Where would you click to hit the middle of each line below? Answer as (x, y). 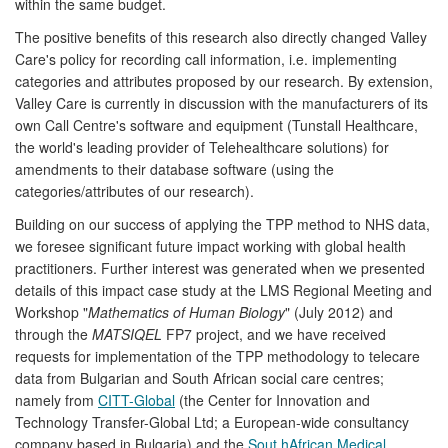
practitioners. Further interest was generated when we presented (220, 267)
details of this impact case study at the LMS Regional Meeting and (223, 289)
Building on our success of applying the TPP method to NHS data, (222, 223)
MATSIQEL (127, 333)
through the (53, 333)
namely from (56, 399)
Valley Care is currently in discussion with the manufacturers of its (221, 102)
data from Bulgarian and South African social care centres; (199, 377)
